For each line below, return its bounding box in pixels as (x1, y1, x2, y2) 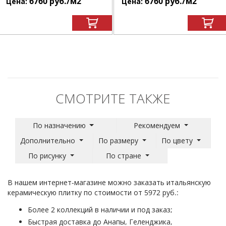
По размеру (98, 135, 139, 145)
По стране (106, 150, 142, 160)
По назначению (32, 120, 86, 130)
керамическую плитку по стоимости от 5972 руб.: (8, 187, 179, 197)
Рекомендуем (134, 120, 181, 130)
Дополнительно (20, 135, 76, 145)
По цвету (161, 135, 193, 145)
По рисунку (28, 150, 67, 160)
